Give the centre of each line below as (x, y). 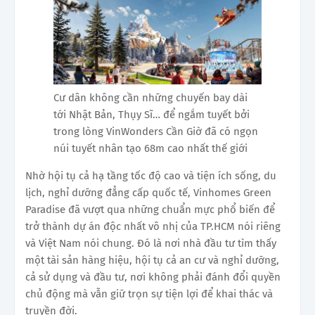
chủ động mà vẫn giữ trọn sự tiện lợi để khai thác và (149, 294)
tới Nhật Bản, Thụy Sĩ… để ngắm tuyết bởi (152, 115)
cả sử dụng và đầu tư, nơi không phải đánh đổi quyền (153, 277)
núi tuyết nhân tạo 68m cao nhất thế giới (150, 149)
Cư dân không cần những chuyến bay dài (150, 98)
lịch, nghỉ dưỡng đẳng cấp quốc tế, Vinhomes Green (148, 193)
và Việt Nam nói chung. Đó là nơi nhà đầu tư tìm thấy (151, 244)
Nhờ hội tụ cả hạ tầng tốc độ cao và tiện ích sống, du (151, 176)
